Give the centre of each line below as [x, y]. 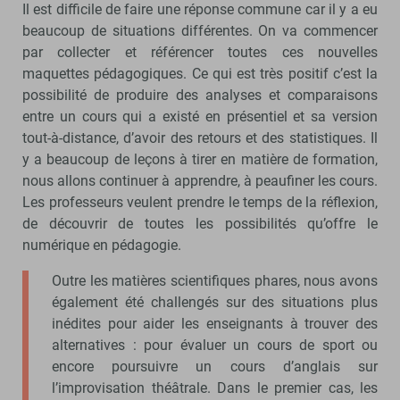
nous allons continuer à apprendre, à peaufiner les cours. [200, 180]
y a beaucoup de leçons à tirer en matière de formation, [200, 159]
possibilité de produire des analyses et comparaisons [200, 95]
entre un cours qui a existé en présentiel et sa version [200, 116]
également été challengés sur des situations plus [215, 302]
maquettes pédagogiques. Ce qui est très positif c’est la [200, 73]
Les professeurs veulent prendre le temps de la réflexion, [200, 202]
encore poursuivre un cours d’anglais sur [215, 366]
